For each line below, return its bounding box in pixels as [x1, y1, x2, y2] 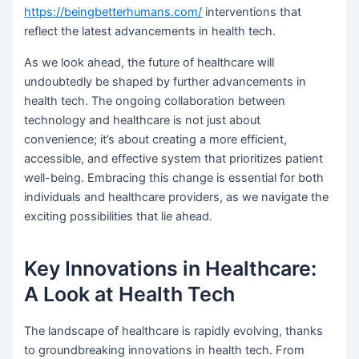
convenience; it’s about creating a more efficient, [24, 131, 288, 147]
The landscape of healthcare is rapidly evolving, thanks [24, 323, 324, 338]
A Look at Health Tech [24, 282, 236, 307]
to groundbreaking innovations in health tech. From [24, 342, 305, 357]
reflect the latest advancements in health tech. [24, 24, 276, 39]
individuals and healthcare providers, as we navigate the [24, 189, 329, 204]
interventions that [202, 5, 302, 20]
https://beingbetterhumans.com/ [24, 5, 203, 20]
